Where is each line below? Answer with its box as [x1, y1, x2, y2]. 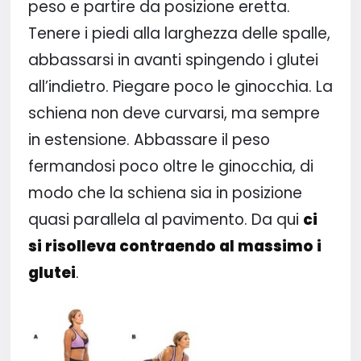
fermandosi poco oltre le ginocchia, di [27, 155, 313, 177]
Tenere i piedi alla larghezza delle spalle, [27, 22, 330, 44]
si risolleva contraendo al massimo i [27, 234, 322, 257]
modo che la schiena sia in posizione [27, 181, 302, 204]
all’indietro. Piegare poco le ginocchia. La [27, 75, 333, 98]
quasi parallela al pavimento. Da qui [27, 208, 303, 230]
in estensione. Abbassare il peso [27, 128, 270, 151]
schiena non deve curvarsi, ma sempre [27, 102, 320, 124]
